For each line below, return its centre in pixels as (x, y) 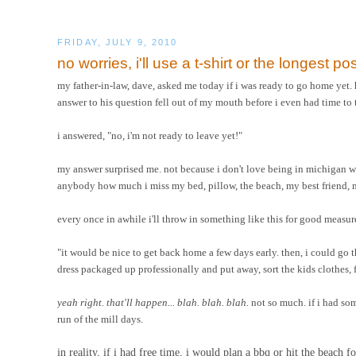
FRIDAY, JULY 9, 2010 (118, 42)
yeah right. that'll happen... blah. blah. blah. (154, 302)
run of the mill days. (100, 319)
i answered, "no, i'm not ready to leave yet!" (150, 135)
